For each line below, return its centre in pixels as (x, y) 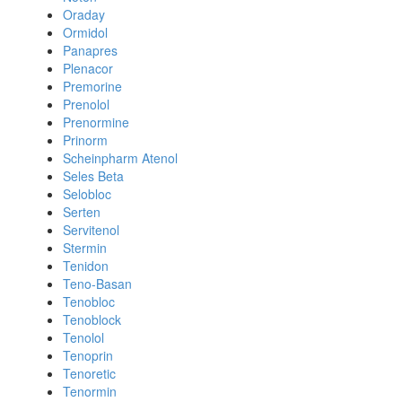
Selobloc (87, 194)
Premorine (92, 86)
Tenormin (90, 391)
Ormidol (85, 32)
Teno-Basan (97, 284)
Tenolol (83, 337)
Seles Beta (93, 176)
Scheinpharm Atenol (120, 158)
